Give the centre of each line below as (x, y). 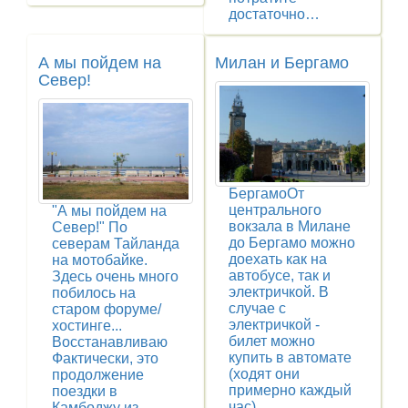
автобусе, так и (280, 276)
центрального (275, 210)
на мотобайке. (100, 260)
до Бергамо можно (292, 243)
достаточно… (274, 14)
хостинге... (87, 326)
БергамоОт (266, 194)
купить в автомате (290, 358)
